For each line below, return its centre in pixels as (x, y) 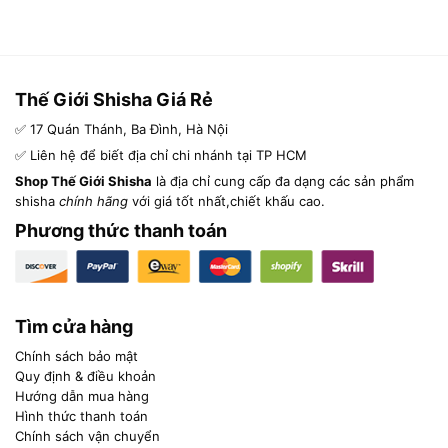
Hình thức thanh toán (81, 416)
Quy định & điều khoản (85, 376)
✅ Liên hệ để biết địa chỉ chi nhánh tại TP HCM (161, 155)
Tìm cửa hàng (74, 327)
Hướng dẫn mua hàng (82, 396)
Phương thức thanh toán (121, 231)
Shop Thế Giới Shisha (83, 181)
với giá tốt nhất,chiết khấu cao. (226, 201)
